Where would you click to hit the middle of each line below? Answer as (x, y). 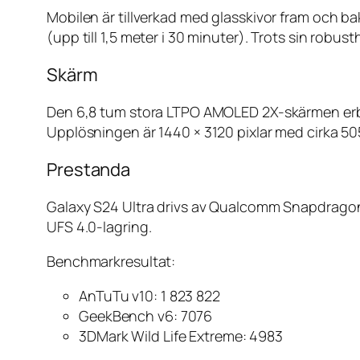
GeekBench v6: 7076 (146, 316)
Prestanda (89, 170)
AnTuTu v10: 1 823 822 (149, 296)
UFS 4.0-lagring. (99, 227)
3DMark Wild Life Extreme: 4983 (181, 336)
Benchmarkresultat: (111, 262)
